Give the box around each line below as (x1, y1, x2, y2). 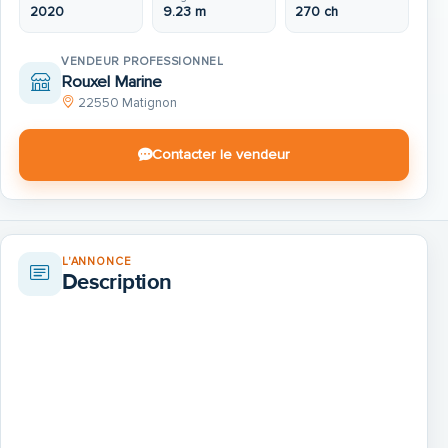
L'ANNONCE (61, 254, 132, 268)
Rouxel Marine (61, 71, 163, 92)
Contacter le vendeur (152, 146, 290, 164)
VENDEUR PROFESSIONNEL (61, 53, 224, 68)
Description (61, 268, 173, 296)
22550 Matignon (78, 94, 178, 111)
